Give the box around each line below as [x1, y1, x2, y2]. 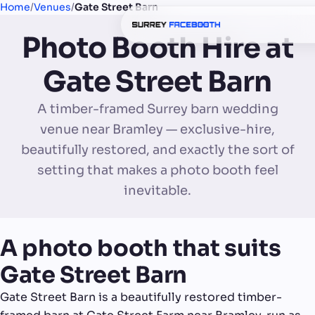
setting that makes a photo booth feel [37, 162, 278, 178]
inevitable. [124, 183, 191, 198]
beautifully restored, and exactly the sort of [20, 142, 295, 157]
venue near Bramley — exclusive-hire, [40, 122, 275, 137]
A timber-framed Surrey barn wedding [37, 101, 278, 117]
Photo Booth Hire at [22, 30, 293, 66]
